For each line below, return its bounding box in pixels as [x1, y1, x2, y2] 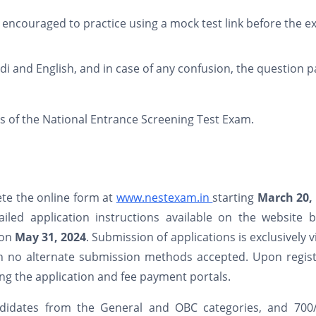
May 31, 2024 [14, 229, 87, 245]
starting [212, 190, 257, 205]
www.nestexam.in [116, 190, 213, 205]
